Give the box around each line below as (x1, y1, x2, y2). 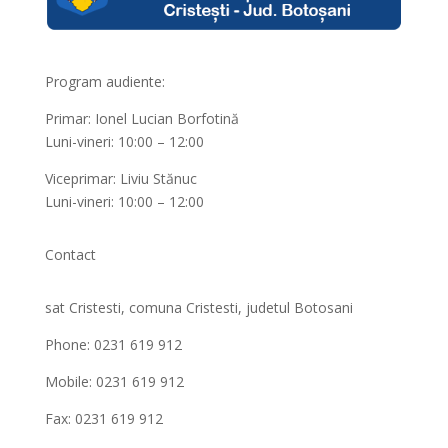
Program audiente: (44, 72, 165, 92)
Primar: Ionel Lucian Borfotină (44, 109, 239, 129)
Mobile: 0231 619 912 (44, 372, 184, 392)
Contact (44, 245, 96, 265)
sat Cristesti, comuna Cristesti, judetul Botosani (44, 298, 353, 318)
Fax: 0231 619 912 (44, 409, 163, 429)
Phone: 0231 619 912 (44, 335, 182, 355)
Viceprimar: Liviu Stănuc (44, 169, 197, 189)
